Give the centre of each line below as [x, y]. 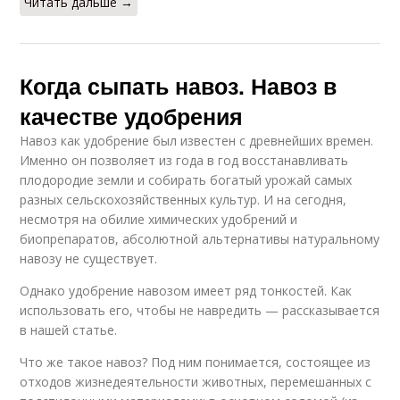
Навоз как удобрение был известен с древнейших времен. [197, 140]
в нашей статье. [69, 329]
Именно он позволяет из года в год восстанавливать [184, 160]
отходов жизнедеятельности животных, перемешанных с [196, 381]
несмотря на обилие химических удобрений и [159, 219]
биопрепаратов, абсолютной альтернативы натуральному [200, 238]
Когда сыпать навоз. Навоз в [179, 85]
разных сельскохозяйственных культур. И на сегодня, [183, 199]
